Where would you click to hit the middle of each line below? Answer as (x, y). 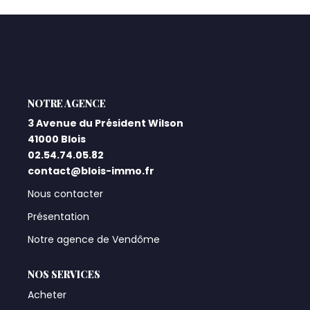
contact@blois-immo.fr (91, 171)
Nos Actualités (155, 73)
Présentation (58, 217)
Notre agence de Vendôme (94, 239)
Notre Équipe (155, 50)
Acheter (47, 294)
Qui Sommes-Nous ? (155, 27)
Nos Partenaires (155, 96)
